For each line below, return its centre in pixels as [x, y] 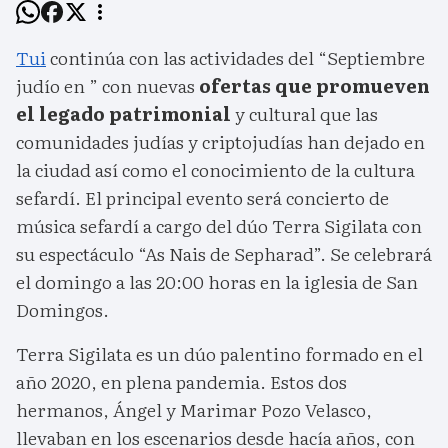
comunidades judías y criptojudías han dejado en [220, 142]
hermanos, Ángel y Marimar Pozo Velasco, [194, 410]
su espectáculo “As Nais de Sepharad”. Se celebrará [224, 254]
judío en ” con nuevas [107, 86]
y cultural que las [304, 114]
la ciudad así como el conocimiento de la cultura [215, 170]
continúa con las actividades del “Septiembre [235, 58]
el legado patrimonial [123, 114]
